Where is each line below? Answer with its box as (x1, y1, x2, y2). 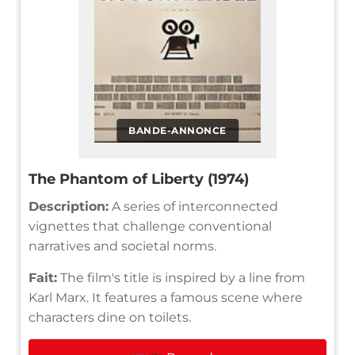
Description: (29, 199, 109, 215)
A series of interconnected (109, 199, 278, 215)
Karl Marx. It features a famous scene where (29, 290, 303, 306)
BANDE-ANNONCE (128, 124, 227, 137)
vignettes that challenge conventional (29, 219, 272, 235)
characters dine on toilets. (29, 310, 191, 326)
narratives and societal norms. (29, 239, 216, 254)
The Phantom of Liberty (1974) (29, 170, 249, 189)
